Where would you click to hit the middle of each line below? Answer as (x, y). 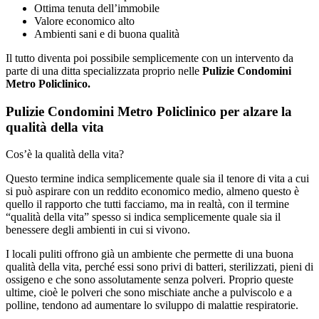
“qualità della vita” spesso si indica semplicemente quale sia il (143, 217)
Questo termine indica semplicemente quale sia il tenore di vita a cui (157, 179)
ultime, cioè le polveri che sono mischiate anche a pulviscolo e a (149, 293)
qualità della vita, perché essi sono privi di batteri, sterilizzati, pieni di (159, 267)
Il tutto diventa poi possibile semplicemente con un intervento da (150, 58)
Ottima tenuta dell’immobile (97, 8)
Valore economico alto (84, 21)
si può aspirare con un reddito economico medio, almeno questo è (152, 192)
